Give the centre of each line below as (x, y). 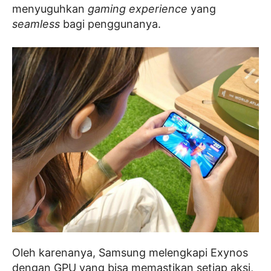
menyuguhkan (50, 8)
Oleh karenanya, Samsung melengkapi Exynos (130, 252)
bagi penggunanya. (110, 24)
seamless (36, 24)
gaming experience (138, 8)
